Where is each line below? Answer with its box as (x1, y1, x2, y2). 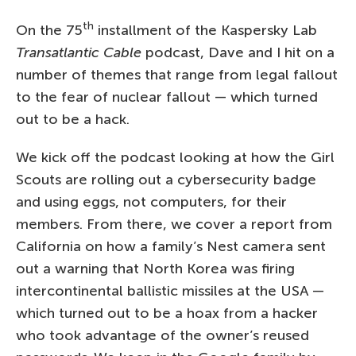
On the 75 (16, 21, 83, 39)
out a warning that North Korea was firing (16, 259, 295, 277)
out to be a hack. (16, 110, 130, 128)
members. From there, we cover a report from (16, 215, 332, 233)
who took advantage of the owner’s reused (16, 326, 309, 344)
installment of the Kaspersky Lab (94, 21, 317, 39)
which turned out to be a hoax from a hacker (16, 304, 318, 322)
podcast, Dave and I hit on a (141, 43, 335, 61)
